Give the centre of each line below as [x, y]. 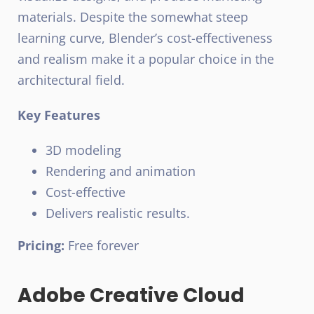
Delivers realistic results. [118, 213]
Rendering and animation [121, 171]
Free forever [103, 246]
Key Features [59, 115]
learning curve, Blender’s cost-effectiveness [145, 38]
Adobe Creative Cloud [131, 296]
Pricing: [43, 246]
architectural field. [71, 80]
